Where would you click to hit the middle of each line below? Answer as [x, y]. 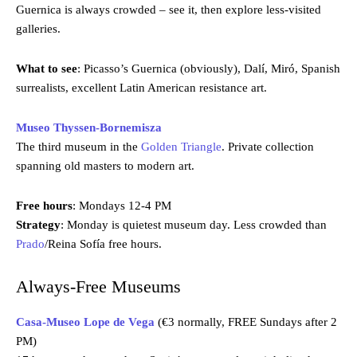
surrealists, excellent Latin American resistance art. [141, 88]
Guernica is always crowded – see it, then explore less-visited [169, 10]
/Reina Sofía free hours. [103, 244]
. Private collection [268, 147]
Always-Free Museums [98, 287]
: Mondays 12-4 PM [122, 206]
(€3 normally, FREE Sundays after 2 [246, 322]
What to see [47, 69]
